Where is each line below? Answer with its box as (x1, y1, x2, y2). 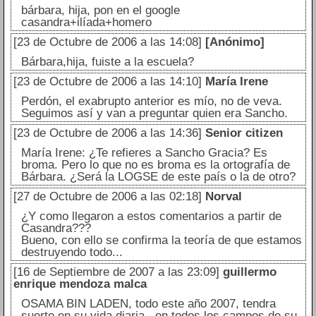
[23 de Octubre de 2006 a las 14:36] (13, 126, 202, 140)
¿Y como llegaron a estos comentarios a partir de (20, 209, 281, 224)
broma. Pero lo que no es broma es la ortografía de (20, 158, 290, 172)
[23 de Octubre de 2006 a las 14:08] (13, 35, 202, 49)
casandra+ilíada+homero (20, 16, 152, 30)
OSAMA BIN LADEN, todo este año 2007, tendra (20, 297, 276, 311)
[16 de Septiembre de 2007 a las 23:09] (13, 265, 219, 279)
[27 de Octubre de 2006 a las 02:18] (13, 190, 202, 204)
